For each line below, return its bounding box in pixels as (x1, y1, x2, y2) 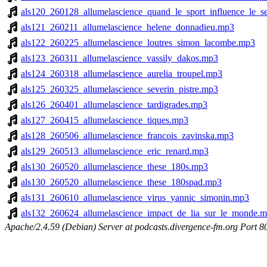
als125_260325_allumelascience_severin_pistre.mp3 (21, 83, 218, 94)
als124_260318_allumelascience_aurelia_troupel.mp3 (21, 68, 222, 79)
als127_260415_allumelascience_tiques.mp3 (21, 114, 188, 125)
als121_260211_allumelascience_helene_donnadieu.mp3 (21, 21, 234, 32)
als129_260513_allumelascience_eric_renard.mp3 (21, 145, 209, 156)
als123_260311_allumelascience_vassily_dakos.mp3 (21, 52, 218, 63)
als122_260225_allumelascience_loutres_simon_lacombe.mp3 (21, 37, 255, 48)
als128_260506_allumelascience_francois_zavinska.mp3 (21, 130, 234, 141)
